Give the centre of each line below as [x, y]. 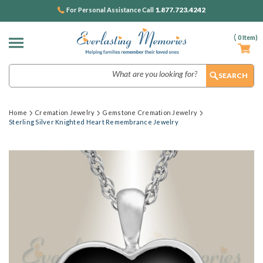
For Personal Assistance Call [111, 10]
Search [21, 70]
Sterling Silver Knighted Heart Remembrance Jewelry [94, 122]
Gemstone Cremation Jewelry [150, 112]
